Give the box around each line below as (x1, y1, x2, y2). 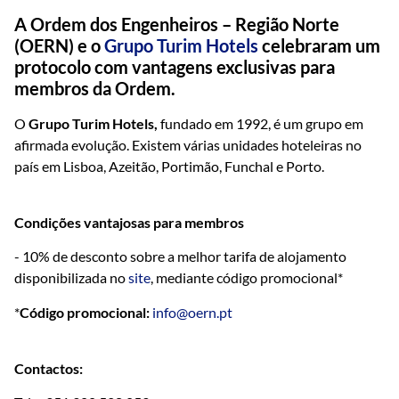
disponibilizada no (14, 269, 128, 287)
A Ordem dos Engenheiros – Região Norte (14, 12, 339, 35)
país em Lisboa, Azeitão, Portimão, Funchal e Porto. (14, 157, 324, 175)
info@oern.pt (152, 303, 232, 321)
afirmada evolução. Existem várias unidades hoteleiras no (14, 135, 362, 153)
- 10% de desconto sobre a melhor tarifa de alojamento (14, 248, 346, 265)
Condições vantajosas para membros (14, 213, 244, 231)
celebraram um (258, 34, 380, 56)
